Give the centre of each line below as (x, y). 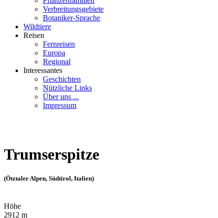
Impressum (60, 105)
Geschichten (62, 79)
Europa (54, 53)
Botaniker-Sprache (72, 18)
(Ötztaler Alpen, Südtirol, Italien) (49, 178)
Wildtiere (37, 27)
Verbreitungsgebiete (73, 9)
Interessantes (43, 70)
